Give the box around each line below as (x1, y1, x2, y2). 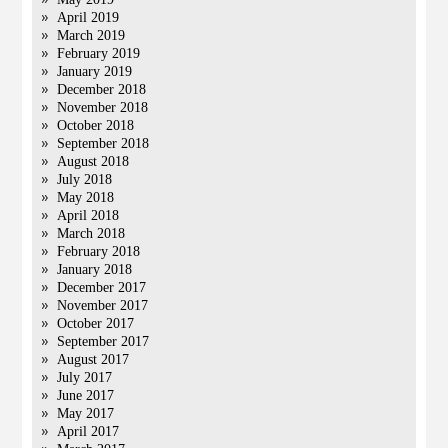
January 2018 (57, 262, 133, 277)
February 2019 (57, 46, 141, 61)
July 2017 (57, 370, 113, 385)
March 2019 (57, 28, 126, 43)
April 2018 (57, 208, 120, 223)
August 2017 (57, 352, 130, 367)
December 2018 (57, 82, 147, 97)
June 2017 (57, 388, 115, 403)
